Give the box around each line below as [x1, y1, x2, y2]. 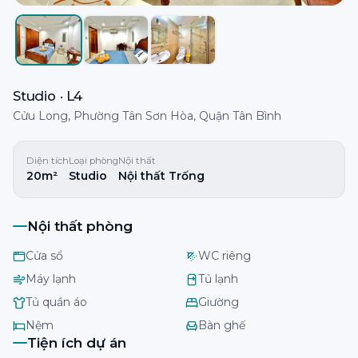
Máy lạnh [26, 272, 76, 287]
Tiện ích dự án [27, 335, 126, 352]
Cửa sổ [26, 249, 63, 264]
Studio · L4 [13, 88, 82, 105]
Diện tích [26, 155, 69, 167]
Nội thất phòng [27, 218, 133, 235]
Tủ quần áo [26, 295, 87, 310]
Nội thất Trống [118, 169, 205, 184]
